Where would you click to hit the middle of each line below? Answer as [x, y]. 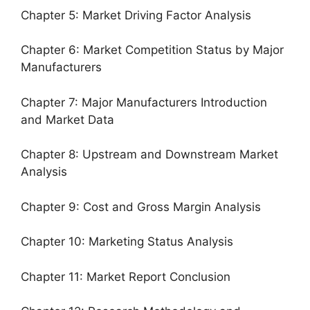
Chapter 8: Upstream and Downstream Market [149, 154]
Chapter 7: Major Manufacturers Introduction [144, 102]
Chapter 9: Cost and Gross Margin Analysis [141, 207]
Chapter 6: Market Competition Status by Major [152, 50]
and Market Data [67, 119]
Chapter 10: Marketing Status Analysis [127, 241]
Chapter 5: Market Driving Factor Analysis [136, 15]
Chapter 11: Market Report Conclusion [126, 276]
